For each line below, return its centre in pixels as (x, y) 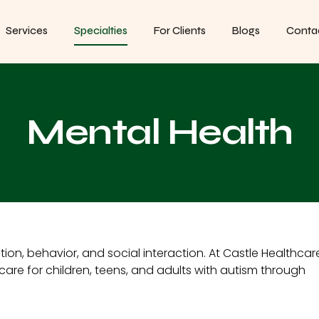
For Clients (180, 31)
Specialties (101, 31)
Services (27, 31)
